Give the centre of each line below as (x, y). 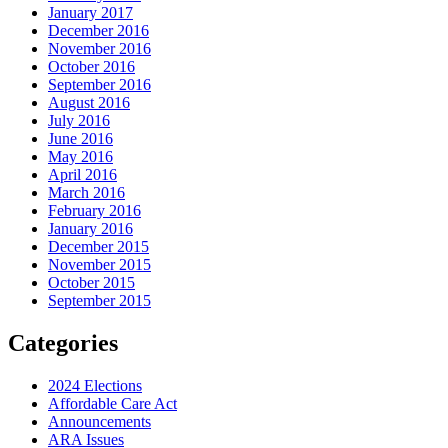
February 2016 (94, 211)
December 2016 (98, 31)
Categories (63, 343)
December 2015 (98, 247)
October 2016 (91, 67)
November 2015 (99, 265)
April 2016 (82, 175)
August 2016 (89, 103)
